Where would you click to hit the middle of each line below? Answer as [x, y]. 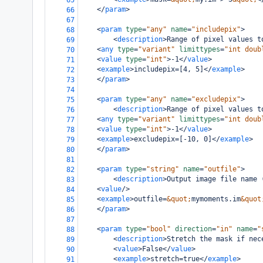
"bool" [159, 229]
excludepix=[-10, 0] [173, 139]
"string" [163, 169]
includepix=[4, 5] [169, 69]
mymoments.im [216, 199]
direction [193, 229]
